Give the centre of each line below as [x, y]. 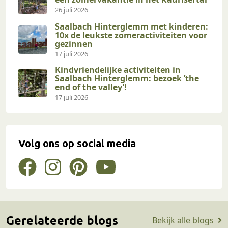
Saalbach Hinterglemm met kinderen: [132, 26]
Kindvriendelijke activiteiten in [118, 69]
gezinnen [74, 44]
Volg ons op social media [77, 143]
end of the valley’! [91, 87]
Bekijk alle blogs [183, 221]
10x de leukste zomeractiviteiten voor [131, 35]
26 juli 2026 [72, 9]
